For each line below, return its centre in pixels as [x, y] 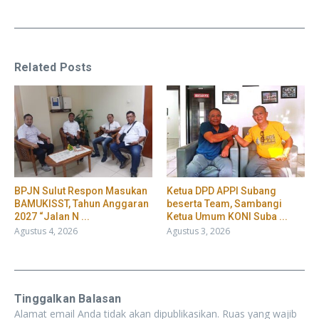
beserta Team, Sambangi [224, 203]
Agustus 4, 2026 [46, 231]
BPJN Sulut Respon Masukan [81, 190]
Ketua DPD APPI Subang [221, 190]
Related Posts [53, 67]
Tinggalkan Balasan [68, 298]
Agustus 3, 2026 [198, 231]
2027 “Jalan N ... [52, 216]
